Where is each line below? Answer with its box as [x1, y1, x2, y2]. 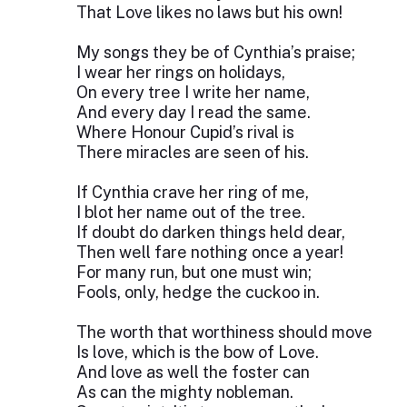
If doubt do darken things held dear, [75, 223, 345, 242]
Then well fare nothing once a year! [75, 243, 343, 262]
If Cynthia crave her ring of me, [75, 183, 309, 202]
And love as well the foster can [75, 362, 310, 382]
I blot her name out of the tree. [75, 203, 305, 222]
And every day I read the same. [75, 103, 311, 122]
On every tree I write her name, [75, 83, 310, 102]
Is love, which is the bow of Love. [75, 342, 319, 362]
